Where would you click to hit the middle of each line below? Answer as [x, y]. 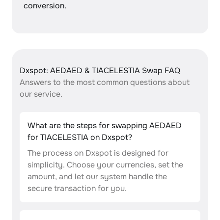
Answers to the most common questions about [105, 82]
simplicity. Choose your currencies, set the [105, 165]
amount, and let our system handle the [97, 177]
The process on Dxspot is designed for [98, 153]
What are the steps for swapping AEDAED [105, 125]
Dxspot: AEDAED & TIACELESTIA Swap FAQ [100, 70]
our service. [41, 94]
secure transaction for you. [77, 188]
